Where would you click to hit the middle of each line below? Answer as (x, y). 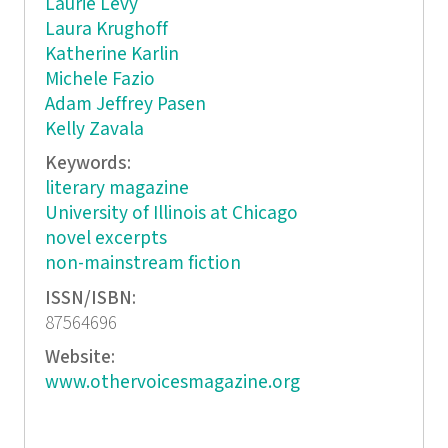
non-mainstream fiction (142, 264)
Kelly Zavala (94, 129)
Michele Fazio (99, 79)
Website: (81, 358)
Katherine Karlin (111, 54)
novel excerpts (105, 239)
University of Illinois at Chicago (171, 214)
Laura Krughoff (106, 29)
